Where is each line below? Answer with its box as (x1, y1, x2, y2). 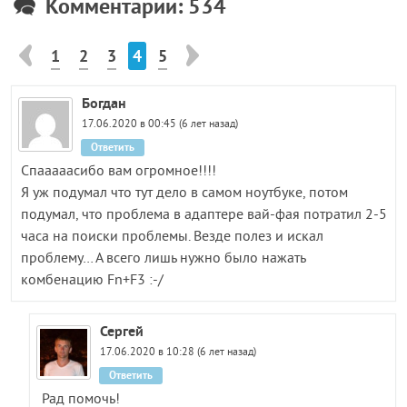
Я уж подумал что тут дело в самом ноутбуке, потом (20, 184, 348, 203)
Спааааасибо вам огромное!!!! (20, 162, 216, 181)
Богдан (82, 93, 127, 113)
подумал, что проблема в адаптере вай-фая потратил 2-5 (20, 205, 387, 224)
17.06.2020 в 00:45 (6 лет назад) (82, 117, 239, 132)
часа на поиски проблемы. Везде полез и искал (20, 227, 323, 246)
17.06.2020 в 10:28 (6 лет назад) (99, 345, 256, 360)
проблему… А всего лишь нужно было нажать (20, 249, 305, 268)
